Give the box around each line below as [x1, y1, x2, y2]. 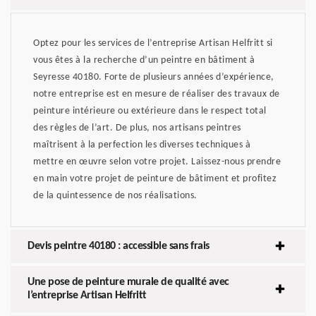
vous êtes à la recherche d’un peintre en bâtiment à [33, 54, 255, 66]
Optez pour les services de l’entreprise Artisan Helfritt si [33, 37, 273, 49]
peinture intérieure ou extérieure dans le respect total [33, 105, 267, 116]
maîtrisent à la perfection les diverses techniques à [33, 139, 250, 150]
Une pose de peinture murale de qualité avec [28, 276, 229, 288]
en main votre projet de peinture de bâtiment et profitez [33, 173, 276, 184]
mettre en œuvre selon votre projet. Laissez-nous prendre [33, 156, 281, 167]
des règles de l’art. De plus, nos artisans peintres [33, 122, 241, 133]
